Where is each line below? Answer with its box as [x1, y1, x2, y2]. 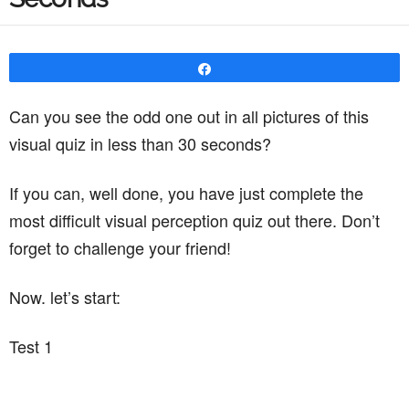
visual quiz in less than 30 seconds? [9, 131, 271, 155]
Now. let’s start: [9, 285, 121, 309]
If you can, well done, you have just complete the [9, 181, 363, 204]
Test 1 [9, 334, 53, 358]
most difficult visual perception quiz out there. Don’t [9, 208, 380, 232]
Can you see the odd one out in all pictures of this [9, 104, 369, 128]
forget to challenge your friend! [9, 236, 231, 259]
